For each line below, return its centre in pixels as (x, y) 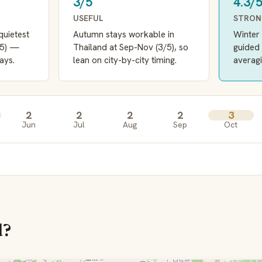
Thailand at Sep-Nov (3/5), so (131, 47)
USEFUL (88, 18)
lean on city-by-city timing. (125, 60)
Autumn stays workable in (124, 34)
